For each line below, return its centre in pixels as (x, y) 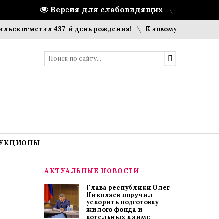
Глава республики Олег (128, 187)
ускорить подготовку (122, 202)
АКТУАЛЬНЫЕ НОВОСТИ (92, 171)
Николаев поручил (119, 195)
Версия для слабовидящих (107, 10)
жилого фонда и (114, 209)
